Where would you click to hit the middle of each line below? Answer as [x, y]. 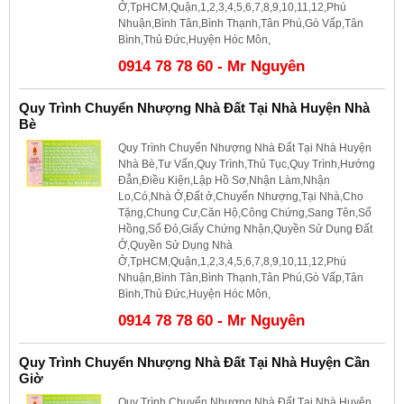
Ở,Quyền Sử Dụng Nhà [175, 245]
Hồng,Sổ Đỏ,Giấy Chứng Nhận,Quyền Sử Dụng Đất [245, 229]
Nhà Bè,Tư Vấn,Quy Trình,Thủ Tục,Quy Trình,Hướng [247, 164]
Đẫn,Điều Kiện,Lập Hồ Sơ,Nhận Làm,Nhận [224, 180]
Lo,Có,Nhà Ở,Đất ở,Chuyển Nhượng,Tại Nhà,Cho [241, 196]
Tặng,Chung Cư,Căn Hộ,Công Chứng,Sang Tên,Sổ [245, 212]
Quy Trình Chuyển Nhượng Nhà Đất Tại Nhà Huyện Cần [194, 362]
